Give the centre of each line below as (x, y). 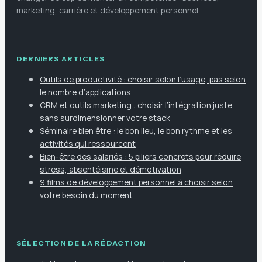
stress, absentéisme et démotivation (111, 169)
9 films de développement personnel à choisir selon (136, 182)
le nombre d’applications (85, 92)
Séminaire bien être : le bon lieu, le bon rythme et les (136, 130)
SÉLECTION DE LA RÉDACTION (81, 243)
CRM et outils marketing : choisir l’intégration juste (136, 105)
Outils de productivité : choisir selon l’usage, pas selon (143, 79)
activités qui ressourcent (88, 143)
